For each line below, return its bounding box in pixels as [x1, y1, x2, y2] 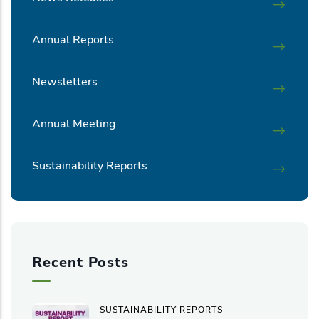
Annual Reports [32, 31, 114, 48]
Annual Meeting [32, 115, 115, 132]
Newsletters [32, 73, 98, 90]
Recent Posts [32, 252, 129, 272]
